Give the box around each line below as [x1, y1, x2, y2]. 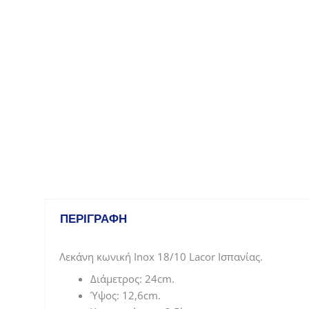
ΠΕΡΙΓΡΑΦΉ [60, 211, 128, 226]
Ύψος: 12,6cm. [90, 288, 161, 302]
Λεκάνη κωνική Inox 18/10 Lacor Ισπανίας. [59, 250, 263, 263]
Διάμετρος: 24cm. [90, 271, 175, 286]
